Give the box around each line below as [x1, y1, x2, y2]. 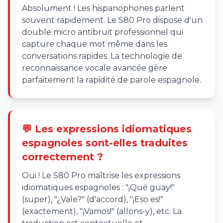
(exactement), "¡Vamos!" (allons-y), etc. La [22, 207, 182, 216]
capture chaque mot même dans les [22, 39, 167, 49]
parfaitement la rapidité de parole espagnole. [22, 75, 201, 85]
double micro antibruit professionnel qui [22, 27, 183, 37]
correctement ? [22, 151, 103, 163]
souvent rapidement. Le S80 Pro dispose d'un [22, 15, 203, 25]
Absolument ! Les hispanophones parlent [22, 3, 185, 13]
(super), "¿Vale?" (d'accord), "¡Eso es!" [22, 195, 163, 204]
